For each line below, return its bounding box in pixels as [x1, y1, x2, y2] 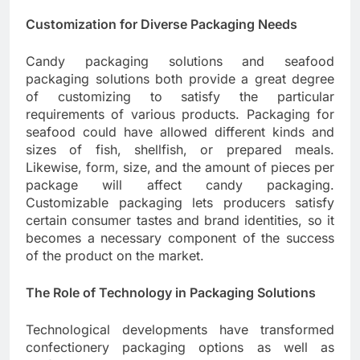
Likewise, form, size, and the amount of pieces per [26, 159, 334, 176]
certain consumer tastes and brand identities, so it [26, 212, 334, 229]
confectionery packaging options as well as [26, 339, 334, 356]
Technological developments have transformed [26, 321, 334, 338]
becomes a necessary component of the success [26, 230, 334, 247]
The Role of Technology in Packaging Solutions [26, 284, 316, 301]
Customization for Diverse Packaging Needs [26, 16, 297, 33]
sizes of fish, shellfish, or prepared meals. [26, 141, 334, 158]
